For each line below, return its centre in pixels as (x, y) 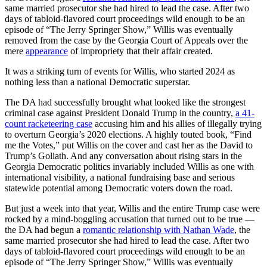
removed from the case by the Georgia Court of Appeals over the (126, 40)
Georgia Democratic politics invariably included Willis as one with (129, 166)
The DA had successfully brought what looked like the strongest (125, 102)
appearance (47, 51)
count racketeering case (49, 123)
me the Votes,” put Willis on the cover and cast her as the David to (129, 145)
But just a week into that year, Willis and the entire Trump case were (132, 208)
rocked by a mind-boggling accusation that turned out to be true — (130, 219)
